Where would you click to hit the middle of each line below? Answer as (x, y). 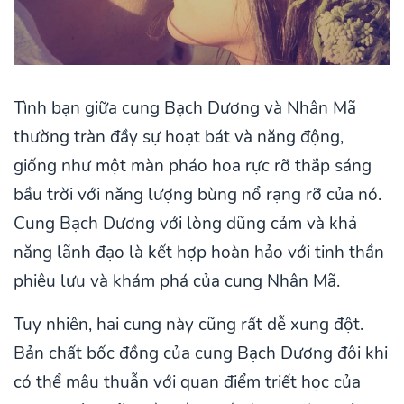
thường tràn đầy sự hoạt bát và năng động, (179, 138)
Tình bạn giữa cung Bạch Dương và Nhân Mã (185, 109)
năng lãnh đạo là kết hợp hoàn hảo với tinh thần (199, 253)
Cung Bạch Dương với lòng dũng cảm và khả (185, 224)
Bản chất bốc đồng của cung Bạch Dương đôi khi (201, 354)
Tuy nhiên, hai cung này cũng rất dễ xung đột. (188, 325)
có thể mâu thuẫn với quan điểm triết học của (187, 383)
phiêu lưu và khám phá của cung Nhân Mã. (179, 282)
